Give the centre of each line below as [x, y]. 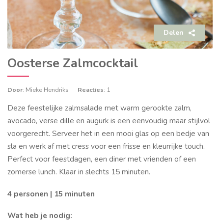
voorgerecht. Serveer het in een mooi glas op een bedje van [108, 134]
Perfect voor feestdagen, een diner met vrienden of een [102, 159]
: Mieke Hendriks [46, 90]
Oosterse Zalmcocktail [73, 64]
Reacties [91, 90]
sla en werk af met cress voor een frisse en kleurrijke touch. [106, 146]
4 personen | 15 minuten [51, 193]
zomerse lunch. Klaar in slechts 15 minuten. [79, 172]
